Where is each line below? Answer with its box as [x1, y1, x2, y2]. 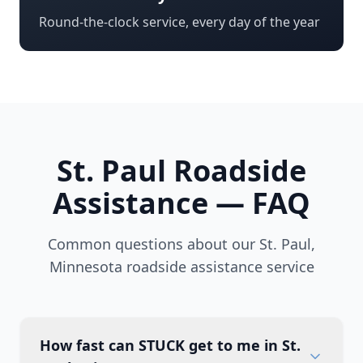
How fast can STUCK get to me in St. [40, 335, 301, 355]
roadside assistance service [122, 257, 314, 276]
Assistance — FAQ [53, 183, 310, 223]
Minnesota [49, 257, 122, 276]
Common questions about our [48, 234, 259, 254]
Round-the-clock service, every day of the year [39, 13, 320, 31]
